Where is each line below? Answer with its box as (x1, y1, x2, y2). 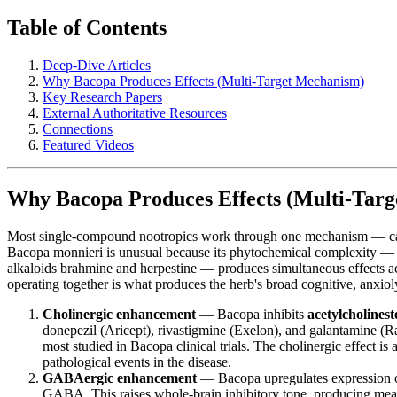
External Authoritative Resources (43, 105, 227, 121)
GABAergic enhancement (43, 370, 197, 385)
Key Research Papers (43, 90, 162, 105)
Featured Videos (43, 137, 134, 153)
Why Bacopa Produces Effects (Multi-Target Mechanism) (43, 74, 364, 90)
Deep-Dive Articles (43, 58, 151, 74)
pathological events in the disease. (43, 354, 231, 370)
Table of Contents (7, 16, 167, 40)
